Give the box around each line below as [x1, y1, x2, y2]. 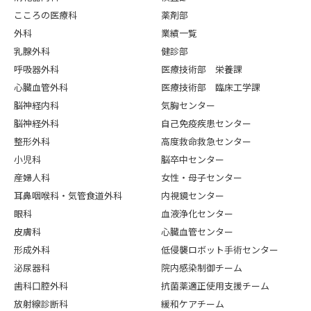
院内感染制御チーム [160, 260, 242, 274]
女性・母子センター [160, 170, 242, 184]
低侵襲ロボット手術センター [160, 242, 278, 256]
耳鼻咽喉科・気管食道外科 [14, 188, 122, 202]
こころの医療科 [14, 8, 77, 22]
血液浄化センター [160, 206, 233, 220]
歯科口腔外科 [14, 278, 68, 292]
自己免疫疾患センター [160, 116, 251, 130]
